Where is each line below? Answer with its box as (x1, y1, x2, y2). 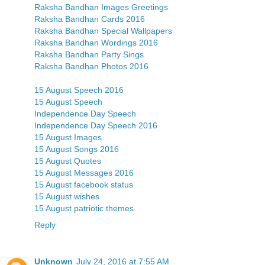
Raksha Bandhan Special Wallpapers (34, 25, 172, 35)
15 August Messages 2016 (34, 167, 134, 177)
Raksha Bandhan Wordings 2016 (34, 37, 158, 47)
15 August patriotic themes (34, 203, 134, 213)
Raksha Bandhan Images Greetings (34, 2, 168, 12)
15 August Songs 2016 (34, 144, 119, 154)
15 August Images (34, 132, 102, 142)
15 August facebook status (34, 179, 133, 189)
